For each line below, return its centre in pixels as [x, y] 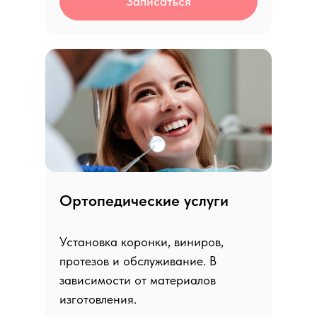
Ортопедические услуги [144, 200]
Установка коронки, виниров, [142, 242]
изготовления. [98, 299]
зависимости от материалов [138, 280]
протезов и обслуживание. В [138, 261]
